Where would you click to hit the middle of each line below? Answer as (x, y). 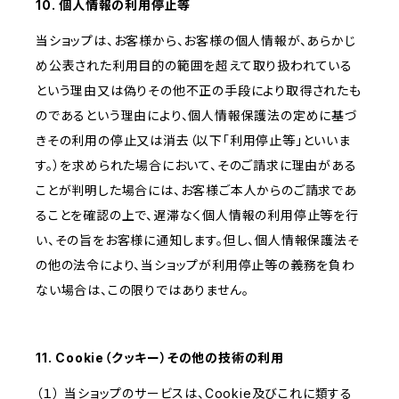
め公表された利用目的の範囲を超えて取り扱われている (194, 66)
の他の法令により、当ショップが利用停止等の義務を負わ (195, 265)
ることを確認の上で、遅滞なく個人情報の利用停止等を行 (197, 216)
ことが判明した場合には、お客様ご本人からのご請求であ (196, 191)
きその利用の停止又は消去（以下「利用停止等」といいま (193, 141)
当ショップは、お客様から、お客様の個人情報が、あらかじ (196, 41)
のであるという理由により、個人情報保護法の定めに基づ (197, 116)
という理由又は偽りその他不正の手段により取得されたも (199, 91)
